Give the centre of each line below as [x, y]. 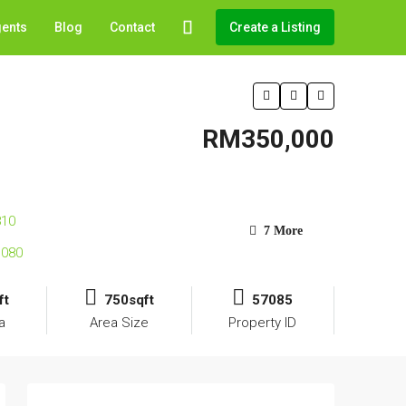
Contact [132, 27]
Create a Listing [275, 27]
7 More [281, 231]
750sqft [129, 300]
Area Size [119, 323]
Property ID [263, 323]
